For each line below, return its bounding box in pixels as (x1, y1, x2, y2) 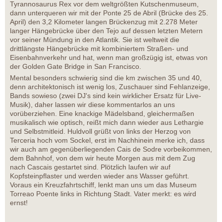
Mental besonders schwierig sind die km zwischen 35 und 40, (10, 74, 202, 82)
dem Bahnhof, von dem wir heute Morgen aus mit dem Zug (10, 154, 195, 163)
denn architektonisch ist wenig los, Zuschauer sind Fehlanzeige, (10, 83, 210, 91)
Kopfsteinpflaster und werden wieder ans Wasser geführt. (10, 172, 189, 180)
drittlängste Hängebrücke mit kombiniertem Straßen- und (10, 45, 188, 53)
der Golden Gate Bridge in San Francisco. (10, 62, 141, 71)
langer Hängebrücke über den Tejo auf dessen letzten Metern (10, 27, 203, 35)
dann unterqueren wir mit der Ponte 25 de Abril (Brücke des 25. (10, 9, 208, 17)
